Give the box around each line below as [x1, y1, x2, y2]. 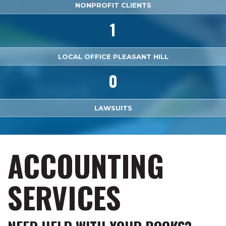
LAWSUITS [94, 104, 132, 112]
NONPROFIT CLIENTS [75, 1, 151, 9]
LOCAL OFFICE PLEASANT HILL [58, 52, 168, 61]
